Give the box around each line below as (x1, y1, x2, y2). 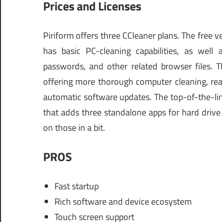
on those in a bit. (43, 120, 105, 134)
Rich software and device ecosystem (54, 194, 192, 208)
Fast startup (54, 179, 99, 193)
